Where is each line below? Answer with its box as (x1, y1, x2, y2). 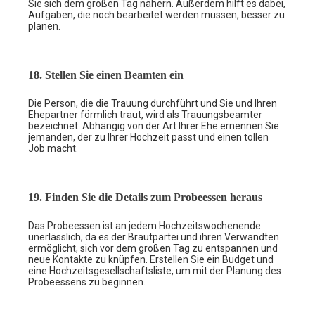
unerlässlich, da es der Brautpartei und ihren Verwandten (28, 231, 279, 243)
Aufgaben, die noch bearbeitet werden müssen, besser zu (28, 8, 285, 20)
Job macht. (28, 142, 78, 154)
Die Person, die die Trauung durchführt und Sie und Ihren (28, 97, 277, 109)
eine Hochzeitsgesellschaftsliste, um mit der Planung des (28, 264, 281, 276)
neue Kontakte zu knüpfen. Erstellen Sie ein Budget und (28, 253, 274, 265)
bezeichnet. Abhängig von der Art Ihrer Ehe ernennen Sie (28, 120, 279, 131)
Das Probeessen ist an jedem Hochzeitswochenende (28, 219, 261, 231)
